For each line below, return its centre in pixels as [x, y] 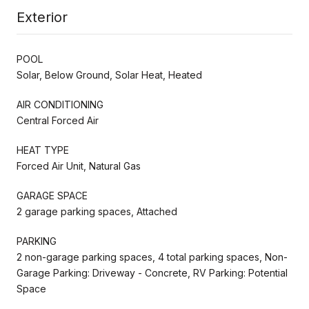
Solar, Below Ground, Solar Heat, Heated [109, 74]
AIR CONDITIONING [60, 104]
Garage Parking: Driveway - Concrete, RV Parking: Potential [152, 272]
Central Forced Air [58, 120]
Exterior [42, 17]
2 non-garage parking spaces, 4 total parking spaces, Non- [152, 257]
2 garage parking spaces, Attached [97, 211]
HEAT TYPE [43, 150]
